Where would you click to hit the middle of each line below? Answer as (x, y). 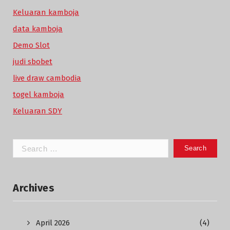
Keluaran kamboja (46, 12)
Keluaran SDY (37, 111)
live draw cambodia (47, 78)
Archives (34, 188)
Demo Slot (31, 45)
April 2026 (53, 223)
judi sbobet (33, 62)
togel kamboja (39, 94)
